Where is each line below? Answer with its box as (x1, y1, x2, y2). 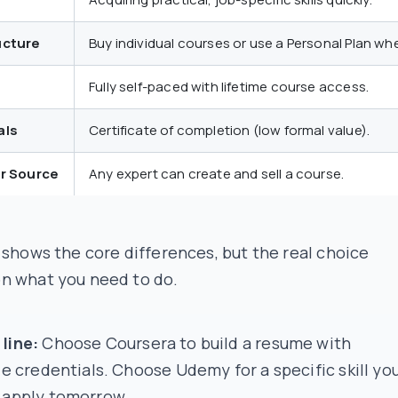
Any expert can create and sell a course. (89, 164, 345, 183)
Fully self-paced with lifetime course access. (89, 77, 370, 96)
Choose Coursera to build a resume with (38, 332, 352, 354)
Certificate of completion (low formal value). (89, 121, 370, 139)
